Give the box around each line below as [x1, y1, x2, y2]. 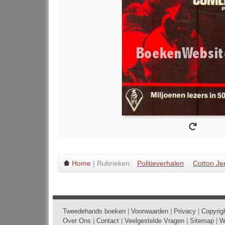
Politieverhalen [137, 159, 184, 167]
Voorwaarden [131, 207, 168, 215]
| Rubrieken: [91, 159, 134, 167]
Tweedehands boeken [63, 207, 126, 215]
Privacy [174, 207, 196, 215]
